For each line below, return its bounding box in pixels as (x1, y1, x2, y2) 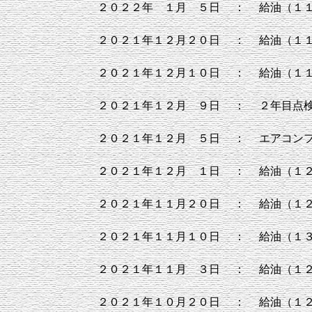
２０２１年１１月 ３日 (97, 263, 220, 275)
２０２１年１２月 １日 (97, 165, 220, 177)
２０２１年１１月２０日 (97, 198, 220, 210)
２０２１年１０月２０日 (97, 296, 220, 308)
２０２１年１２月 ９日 (97, 100, 220, 111)
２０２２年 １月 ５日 (97, 1, 220, 13)
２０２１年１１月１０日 (97, 231, 220, 242)
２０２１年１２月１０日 (97, 67, 220, 79)
